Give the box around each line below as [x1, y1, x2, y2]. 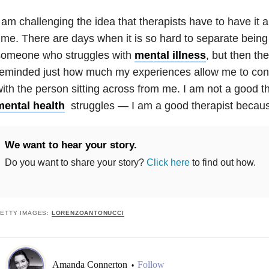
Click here [146, 157, 190, 168]
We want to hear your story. [4, 139, 137, 151]
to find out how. [189, 157, 256, 168]
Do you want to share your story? [4, 157, 147, 168]
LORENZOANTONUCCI [51, 209, 124, 216]
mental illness [134, 49, 206, 61]
